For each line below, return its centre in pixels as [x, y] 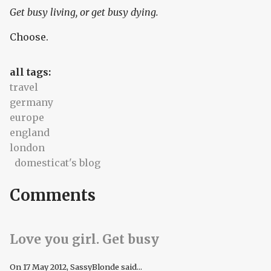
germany [31, 103]
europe [27, 118]
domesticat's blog [57, 163]
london [27, 148]
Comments [53, 195]
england [30, 133]
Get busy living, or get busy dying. [84, 12]
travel [24, 87]
